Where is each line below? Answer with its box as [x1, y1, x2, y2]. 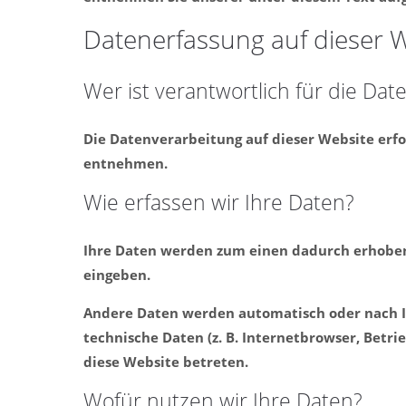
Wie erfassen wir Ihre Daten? [83, 188, 354, 217]
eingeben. [83, 266, 150, 284]
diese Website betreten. [83, 353, 248, 371]
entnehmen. [83, 154, 168, 172]
